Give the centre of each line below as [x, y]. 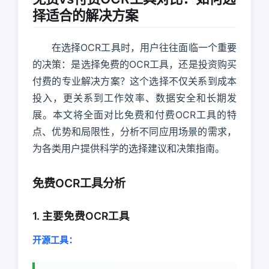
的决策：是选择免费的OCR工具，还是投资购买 [134, 64]
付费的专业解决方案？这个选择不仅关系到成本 [134, 81]
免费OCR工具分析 [79, 183]
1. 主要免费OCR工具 [81, 216]
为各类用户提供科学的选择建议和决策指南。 [128, 148]
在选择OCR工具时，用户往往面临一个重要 [144, 47]
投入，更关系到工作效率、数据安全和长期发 [134, 98]
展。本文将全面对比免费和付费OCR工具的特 [134, 114]
